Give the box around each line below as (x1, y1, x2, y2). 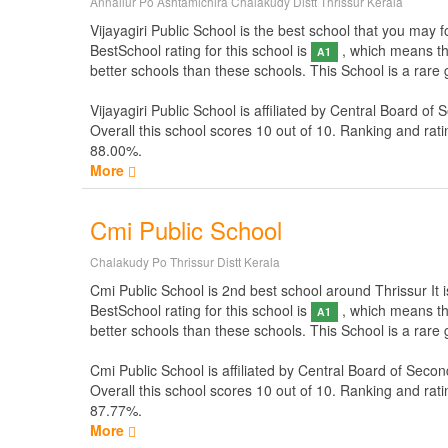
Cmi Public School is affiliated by (90, 360, 298, 380)
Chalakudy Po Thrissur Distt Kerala (90, 253, 280, 270)
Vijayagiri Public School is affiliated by (90, 100, 330, 120)
